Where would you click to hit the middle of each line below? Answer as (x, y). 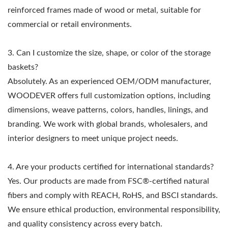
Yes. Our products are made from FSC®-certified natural (108, 181)
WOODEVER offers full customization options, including (109, 96)
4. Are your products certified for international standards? (111, 167)
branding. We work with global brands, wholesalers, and (108, 124)
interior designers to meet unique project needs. (93, 139)
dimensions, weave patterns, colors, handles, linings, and (108, 110)
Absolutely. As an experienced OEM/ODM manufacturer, (109, 82)
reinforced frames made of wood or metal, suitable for (104, 10)
